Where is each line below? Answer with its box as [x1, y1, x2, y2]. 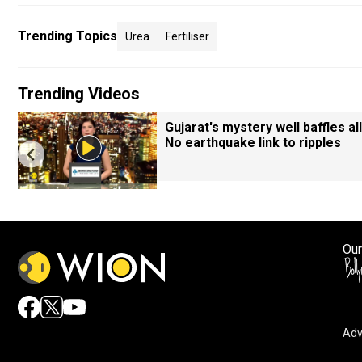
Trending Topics [18, 28, 117, 44]
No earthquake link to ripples [165, 135, 341, 150]
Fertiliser [166, 30, 209, 43]
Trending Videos [18, 84, 140, 103]
